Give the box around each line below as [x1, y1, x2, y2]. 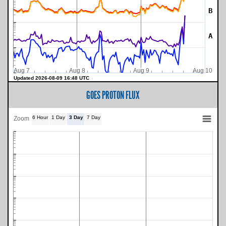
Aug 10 [193, 67, 212, 75]
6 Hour [32, 115, 48, 121]
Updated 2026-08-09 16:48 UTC [35, 75, 89, 81]
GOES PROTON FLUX [86, 89, 140, 102]
